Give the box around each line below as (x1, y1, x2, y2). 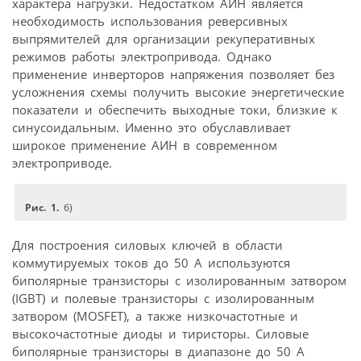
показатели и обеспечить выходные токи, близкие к (12, 102, 338, 118)
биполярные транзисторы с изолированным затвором (12, 272, 346, 288)
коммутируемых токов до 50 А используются (12, 254, 290, 271)
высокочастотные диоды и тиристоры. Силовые (12, 325, 309, 342)
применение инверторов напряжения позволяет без (12, 66, 334, 83)
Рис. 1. (25, 201, 60, 215)
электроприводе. (12, 155, 112, 172)
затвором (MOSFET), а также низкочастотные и (12, 307, 298, 324)
